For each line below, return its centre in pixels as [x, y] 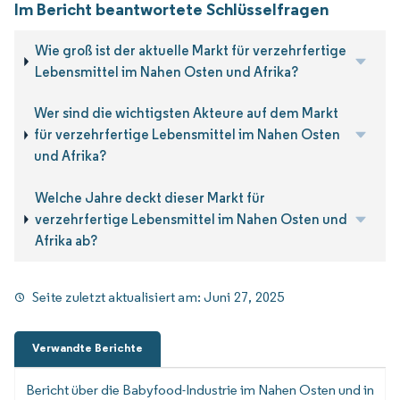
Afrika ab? [67, 240]
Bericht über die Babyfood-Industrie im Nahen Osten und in [200, 389]
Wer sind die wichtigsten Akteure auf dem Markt [187, 113]
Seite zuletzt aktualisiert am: [118, 297]
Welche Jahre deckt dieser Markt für [150, 197]
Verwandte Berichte [87, 347]
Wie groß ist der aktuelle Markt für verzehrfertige [191, 50]
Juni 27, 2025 [244, 297]
